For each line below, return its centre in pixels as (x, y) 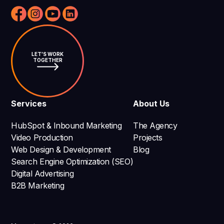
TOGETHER (47, 60)
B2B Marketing (38, 186)
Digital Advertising (42, 174)
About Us (151, 104)
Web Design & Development (61, 150)
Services (29, 104)
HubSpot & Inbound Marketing (66, 126)
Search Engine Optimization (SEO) (72, 162)
